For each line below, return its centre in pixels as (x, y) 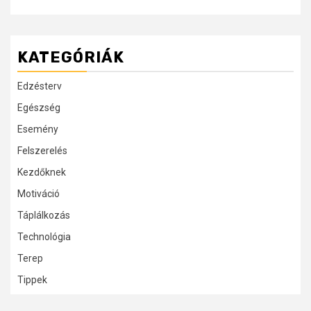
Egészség (39, 108)
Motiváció (39, 194)
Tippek (32, 280)
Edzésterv (40, 86)
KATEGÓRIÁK (71, 58)
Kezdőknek (42, 173)
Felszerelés (42, 151)
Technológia (44, 237)
